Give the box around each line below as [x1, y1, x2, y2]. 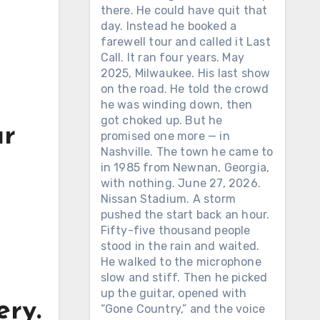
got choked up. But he [100, 114, 223, 127]
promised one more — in [100, 129, 230, 143]
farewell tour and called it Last [100, 35, 271, 49]
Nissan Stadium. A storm [100, 192, 236, 206]
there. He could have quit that [100, 4, 268, 17]
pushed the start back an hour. [100, 208, 270, 221]
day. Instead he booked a [100, 19, 237, 33]
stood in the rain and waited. [100, 239, 260, 253]
